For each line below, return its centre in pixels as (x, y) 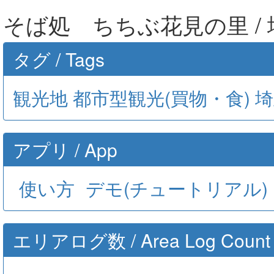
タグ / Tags (59, 59)
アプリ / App (65, 150)
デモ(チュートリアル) (177, 188)
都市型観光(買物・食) (161, 98)
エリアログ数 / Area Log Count (142, 240)
